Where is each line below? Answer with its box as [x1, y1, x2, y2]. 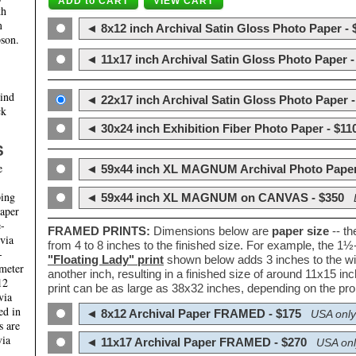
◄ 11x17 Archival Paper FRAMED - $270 [83, 335, 307, 350]
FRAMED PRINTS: [48, 224, 150, 238]
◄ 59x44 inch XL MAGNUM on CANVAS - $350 [83, 191, 344, 205]
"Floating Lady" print [48, 253, 164, 267]
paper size [272, 224, 329, 238]
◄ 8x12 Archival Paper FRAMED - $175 [83, 307, 301, 321]
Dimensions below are [150, 224, 272, 238]
